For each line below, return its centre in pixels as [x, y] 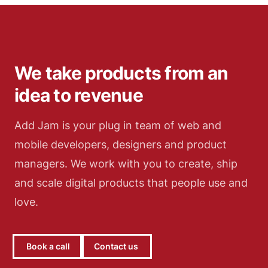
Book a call [48, 246]
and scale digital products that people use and [131, 183]
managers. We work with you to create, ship [126, 164]
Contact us [116, 246]
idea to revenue [79, 95]
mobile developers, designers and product [121, 145]
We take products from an [121, 73]
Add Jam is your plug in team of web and [118, 126]
